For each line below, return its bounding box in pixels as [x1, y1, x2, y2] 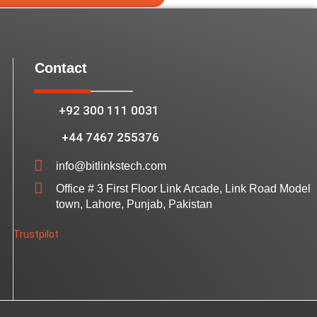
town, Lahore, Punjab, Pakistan [55, 198, 212, 211]
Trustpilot [13, 229, 59, 241]
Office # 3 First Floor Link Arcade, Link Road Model [55, 183, 311, 195]
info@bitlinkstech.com [55, 160, 166, 173]
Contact [34, 60, 87, 76]
